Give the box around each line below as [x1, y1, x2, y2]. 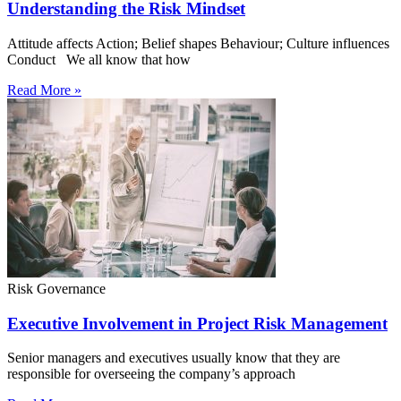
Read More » [7, 81, 81, 98]
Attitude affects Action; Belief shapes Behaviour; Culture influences [7, 35, 389, 51]
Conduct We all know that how [7, 51, 191, 67]
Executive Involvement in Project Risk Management [7, 313, 388, 333]
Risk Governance [7, 280, 106, 296]
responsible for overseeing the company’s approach [7, 366, 295, 382]
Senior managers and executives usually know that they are [7, 350, 340, 366]
